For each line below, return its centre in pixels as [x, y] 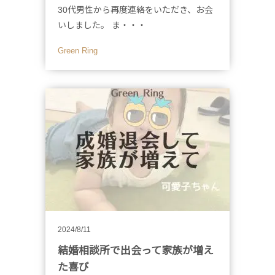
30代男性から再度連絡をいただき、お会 [135, 10]
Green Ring [82, 50]
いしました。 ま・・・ [102, 25]
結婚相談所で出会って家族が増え [136, 250]
